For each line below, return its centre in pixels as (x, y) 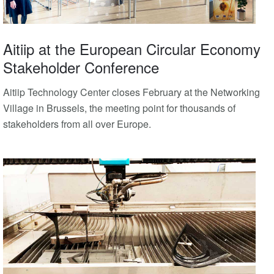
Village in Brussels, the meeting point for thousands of (119, 108)
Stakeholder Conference (81, 67)
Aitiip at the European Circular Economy (132, 48)
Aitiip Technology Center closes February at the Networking (131, 92)
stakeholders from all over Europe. (77, 124)
